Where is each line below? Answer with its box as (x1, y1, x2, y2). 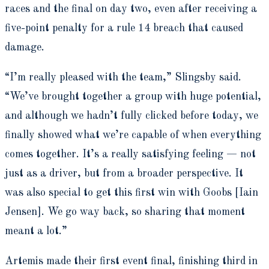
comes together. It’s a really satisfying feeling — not (5, 148, 256, 160)
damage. (5, 41, 47, 53)
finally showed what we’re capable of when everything (5, 129, 261, 141)
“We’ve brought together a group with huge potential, (5, 91, 261, 102)
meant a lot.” (5, 225, 67, 237)
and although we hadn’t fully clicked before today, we (5, 110, 258, 121)
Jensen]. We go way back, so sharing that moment (5, 206, 245, 217)
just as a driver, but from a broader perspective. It (5, 168, 243, 179)
